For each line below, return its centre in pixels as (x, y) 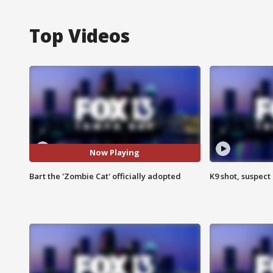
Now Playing (115, 153)
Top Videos (80, 35)
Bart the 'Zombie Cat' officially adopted (105, 176)
